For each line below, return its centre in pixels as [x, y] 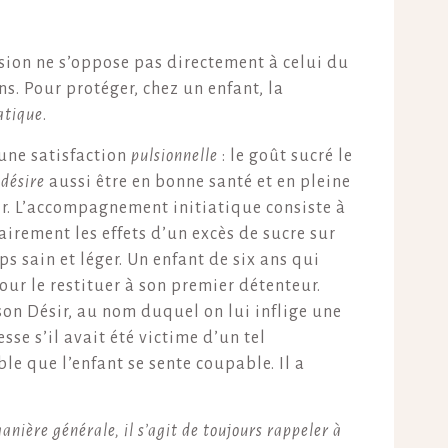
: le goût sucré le [287, 156]
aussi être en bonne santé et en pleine [198, 182]
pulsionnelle [176, 156]
